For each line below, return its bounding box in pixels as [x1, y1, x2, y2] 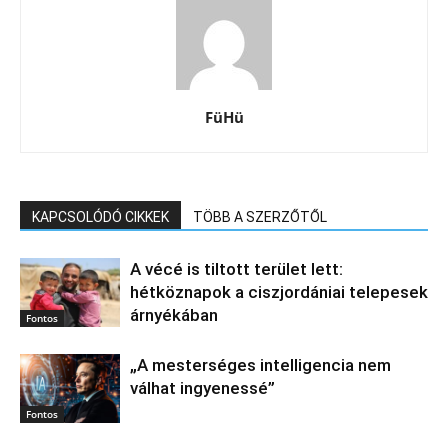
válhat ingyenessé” [130, 377, 275, 398]
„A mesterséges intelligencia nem [130, 354, 391, 375]
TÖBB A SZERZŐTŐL [193, 208, 327, 225]
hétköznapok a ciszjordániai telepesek [130, 281, 428, 302]
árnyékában [130, 304, 218, 325]
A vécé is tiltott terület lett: [130, 258, 343, 279]
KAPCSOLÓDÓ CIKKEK [32, 208, 169, 225]
